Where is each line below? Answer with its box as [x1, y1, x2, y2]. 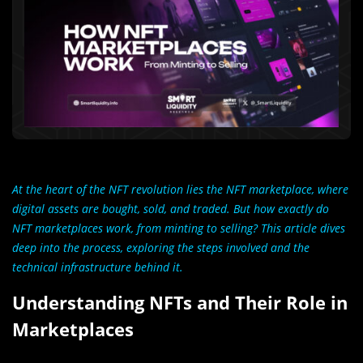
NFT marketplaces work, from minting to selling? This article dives [12, 220, 345, 237]
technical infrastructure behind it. [12, 259, 183, 275]
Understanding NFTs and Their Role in [12, 290, 348, 315]
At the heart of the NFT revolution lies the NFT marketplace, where [12, 181, 348, 198]
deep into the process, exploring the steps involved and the [12, 240, 310, 256]
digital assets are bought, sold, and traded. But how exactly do [12, 201, 329, 217]
